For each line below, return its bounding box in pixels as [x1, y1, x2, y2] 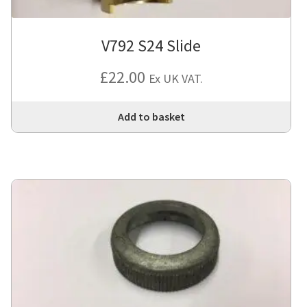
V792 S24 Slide [101, 34, 201, 56]
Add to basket [117, 109, 185, 123]
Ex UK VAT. [148, 70, 203, 86]
